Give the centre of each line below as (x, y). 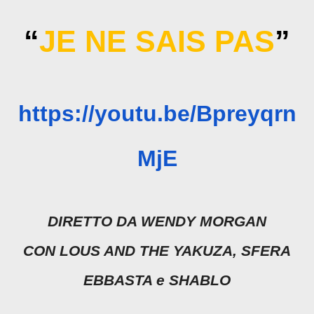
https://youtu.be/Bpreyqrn (157, 114)
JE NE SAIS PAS (157, 41)
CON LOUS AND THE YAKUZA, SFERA (157, 251)
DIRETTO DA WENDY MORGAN (157, 221)
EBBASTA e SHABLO (157, 280)
